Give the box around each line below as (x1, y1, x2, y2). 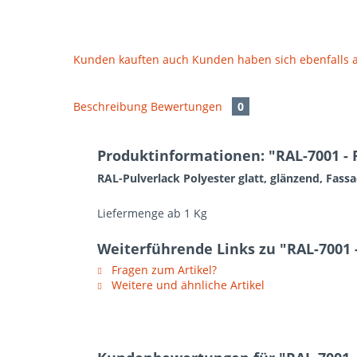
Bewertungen (151, 99, 226, 114)
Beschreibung (73, 99, 147, 114)
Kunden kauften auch (73, 52, 189, 67)
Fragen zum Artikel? (108, 262, 217, 277)
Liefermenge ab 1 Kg (97, 206, 207, 221)
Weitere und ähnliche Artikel (108, 277, 265, 292)
